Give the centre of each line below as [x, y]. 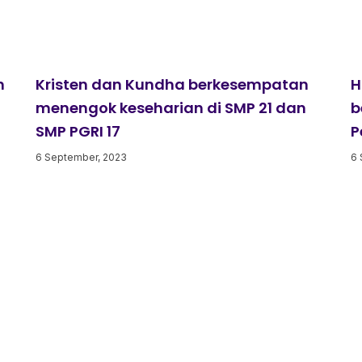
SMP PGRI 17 [78, 131]
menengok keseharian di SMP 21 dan [171, 107]
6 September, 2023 [81, 157]
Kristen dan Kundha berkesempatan [172, 84]
